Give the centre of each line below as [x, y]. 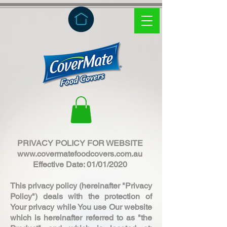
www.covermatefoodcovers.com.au [80, 154]
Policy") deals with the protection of [81, 196]
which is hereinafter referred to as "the [81, 217]
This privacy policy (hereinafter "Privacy [81, 185]
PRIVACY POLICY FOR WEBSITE [81, 143]
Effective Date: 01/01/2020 [81, 164]
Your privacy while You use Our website [81, 207]
